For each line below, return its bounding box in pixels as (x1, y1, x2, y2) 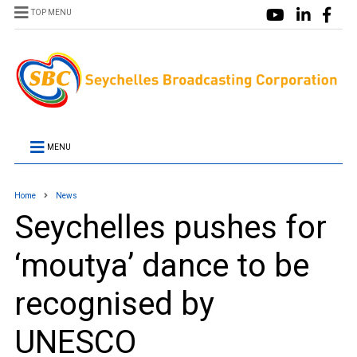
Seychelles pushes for (14, 209, 327, 247)
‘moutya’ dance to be (14, 247, 309, 285)
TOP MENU (30, 8, 72, 17)
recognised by (14, 285, 214, 324)
